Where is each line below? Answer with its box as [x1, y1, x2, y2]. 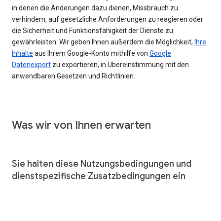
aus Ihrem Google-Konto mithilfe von [33, 49, 149, 57]
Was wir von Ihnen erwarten [12, 118, 151, 132]
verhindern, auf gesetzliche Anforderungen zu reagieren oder [12, 15, 203, 23]
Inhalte [12, 49, 33, 57]
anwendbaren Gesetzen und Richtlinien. [12, 72, 135, 80]
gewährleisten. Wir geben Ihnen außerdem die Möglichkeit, [12, 37, 194, 46]
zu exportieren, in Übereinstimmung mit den [51, 60, 189, 69]
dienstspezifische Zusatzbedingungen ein [12, 170, 185, 182]
